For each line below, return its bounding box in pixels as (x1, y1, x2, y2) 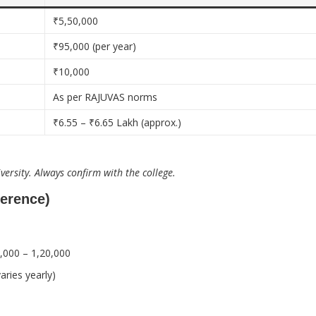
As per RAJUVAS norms (53, 90, 158, 104)
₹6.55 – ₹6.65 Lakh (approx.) (53, 116, 182, 129)
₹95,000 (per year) (53, 39, 137, 53)
